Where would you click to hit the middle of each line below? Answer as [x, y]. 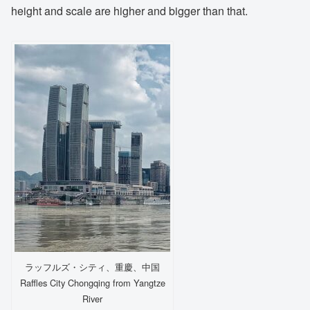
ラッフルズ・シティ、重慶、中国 [92, 266]
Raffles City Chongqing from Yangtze [92, 282]
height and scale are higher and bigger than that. [129, 10]
